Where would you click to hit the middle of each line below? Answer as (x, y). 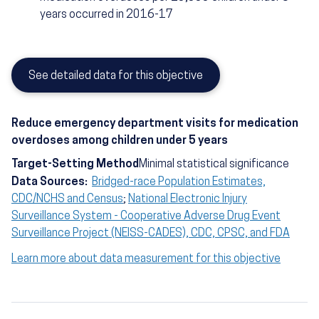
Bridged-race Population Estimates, (179, 183)
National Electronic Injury (188, 200)
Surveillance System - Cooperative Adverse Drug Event (146, 217)
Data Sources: (52, 183)
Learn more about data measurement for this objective (146, 260)
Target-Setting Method (75, 165)
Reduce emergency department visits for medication (155, 124)
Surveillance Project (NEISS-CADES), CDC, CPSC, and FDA (151, 234)
